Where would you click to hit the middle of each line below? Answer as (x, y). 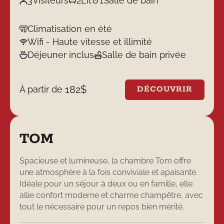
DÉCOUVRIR (165, 90)
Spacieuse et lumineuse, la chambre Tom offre (105, 160)
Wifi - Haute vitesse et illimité (90, 42)
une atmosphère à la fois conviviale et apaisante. (109, 172)
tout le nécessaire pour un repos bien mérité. (102, 206)
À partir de (42, 89)
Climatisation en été (70, 29)
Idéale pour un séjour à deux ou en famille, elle (106, 183)
